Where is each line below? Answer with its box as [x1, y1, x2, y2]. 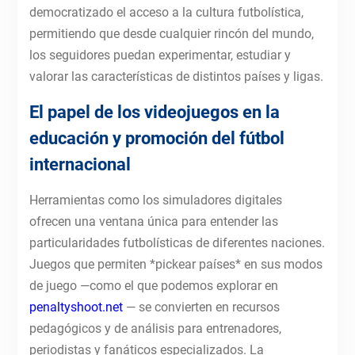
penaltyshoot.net [29, 300, 123, 315]
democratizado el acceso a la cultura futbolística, [29, 5, 303, 21]
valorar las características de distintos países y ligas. [29, 69, 323, 85]
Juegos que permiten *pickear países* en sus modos [29, 257, 323, 273]
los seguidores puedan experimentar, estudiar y [29, 48, 291, 63]
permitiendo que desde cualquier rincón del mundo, [29, 26, 314, 42]
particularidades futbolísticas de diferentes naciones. [29, 235, 325, 251]
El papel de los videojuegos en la [29, 102, 280, 123]
